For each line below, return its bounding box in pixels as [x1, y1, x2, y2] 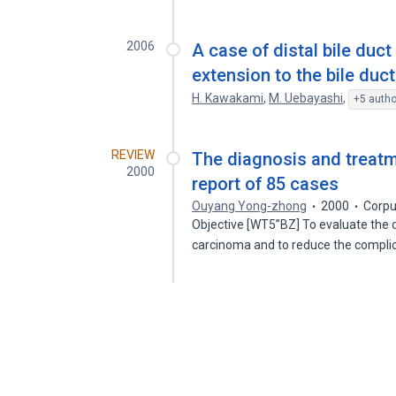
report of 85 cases [192, 173, 339, 194]
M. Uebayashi [269, 91, 344, 105]
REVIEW [111, 148, 156, 162]
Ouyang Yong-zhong [192, 199, 308, 213]
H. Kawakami [192, 91, 264, 105]
